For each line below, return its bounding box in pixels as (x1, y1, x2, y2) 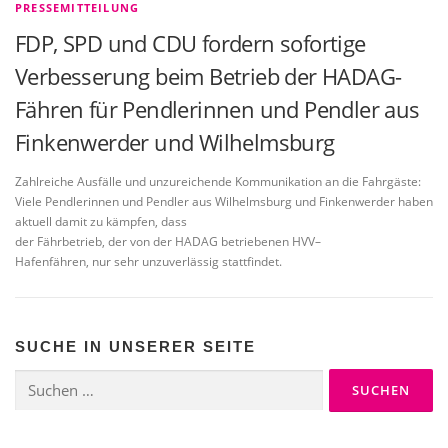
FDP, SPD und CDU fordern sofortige (15, 28, 366, 58)
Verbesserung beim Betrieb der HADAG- (15, 61, 402, 91)
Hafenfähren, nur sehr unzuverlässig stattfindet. (15, 253, 282, 271)
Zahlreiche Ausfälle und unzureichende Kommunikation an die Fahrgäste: (15, 173, 421, 191)
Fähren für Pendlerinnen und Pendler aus (15, 94, 420, 124)
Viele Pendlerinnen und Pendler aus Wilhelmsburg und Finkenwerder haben (15, 193, 433, 211)
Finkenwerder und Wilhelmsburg (15, 127, 335, 157)
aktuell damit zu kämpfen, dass (15, 213, 187, 231)
